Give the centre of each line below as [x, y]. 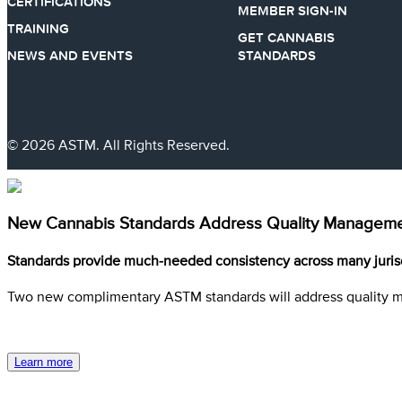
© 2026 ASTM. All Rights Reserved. [118, 146]
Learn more [44, 362]
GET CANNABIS [287, 37]
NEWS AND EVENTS [70, 55]
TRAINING [38, 28]
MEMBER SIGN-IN [293, 10]
